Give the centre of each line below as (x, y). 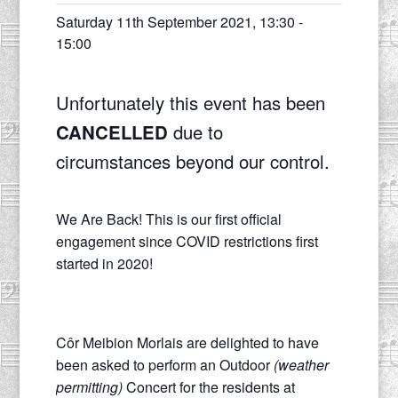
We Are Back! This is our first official (168, 219)
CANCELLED (111, 131)
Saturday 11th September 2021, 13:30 (175, 21)
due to (195, 131)
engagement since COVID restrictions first (187, 241)
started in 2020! (104, 263)
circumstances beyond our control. (192, 161)
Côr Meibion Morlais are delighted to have (187, 342)
